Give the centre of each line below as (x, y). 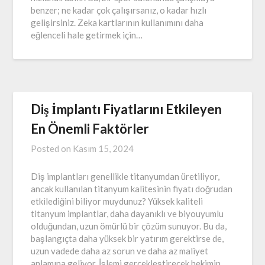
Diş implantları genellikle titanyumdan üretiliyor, (125, 177)
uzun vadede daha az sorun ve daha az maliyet (120, 251)
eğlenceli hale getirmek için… (87, 35)
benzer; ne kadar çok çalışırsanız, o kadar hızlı (119, 10)
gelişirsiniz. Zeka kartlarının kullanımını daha (117, 23)
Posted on (52, 149)
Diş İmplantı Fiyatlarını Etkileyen (127, 109)
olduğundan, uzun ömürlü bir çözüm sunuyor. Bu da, (129, 226)
